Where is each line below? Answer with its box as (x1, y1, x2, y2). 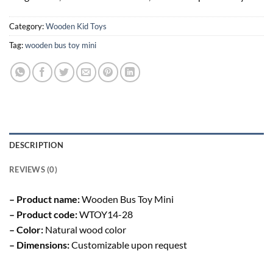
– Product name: (9, 193, 80, 205)
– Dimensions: (9, 239, 71, 251)
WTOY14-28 (77, 208, 133, 221)
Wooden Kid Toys (46, 21, 107, 32)
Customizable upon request (71, 239, 187, 251)
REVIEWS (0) (9, 165, 57, 175)
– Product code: (9, 208, 77, 221)
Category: (9, 21, 46, 32)
